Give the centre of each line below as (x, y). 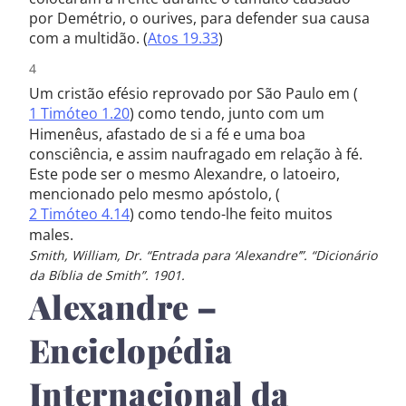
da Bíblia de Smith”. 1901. (107, 275)
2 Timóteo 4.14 (79, 214)
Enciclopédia (131, 350)
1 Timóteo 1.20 (79, 113)
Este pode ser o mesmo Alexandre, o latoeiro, (184, 174)
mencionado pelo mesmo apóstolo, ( (155, 194)
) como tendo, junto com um (227, 113)
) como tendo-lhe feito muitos (231, 214)
